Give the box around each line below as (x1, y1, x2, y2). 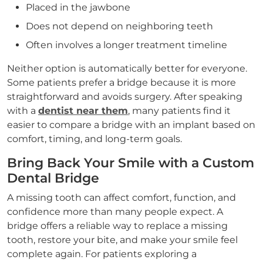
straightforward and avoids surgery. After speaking (7, 91, 242, 102)
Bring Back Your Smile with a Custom (7, 155, 254, 171)
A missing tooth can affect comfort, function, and (7, 192, 236, 203)
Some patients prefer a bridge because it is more (7, 77, 236, 88)
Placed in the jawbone (26, 2, 130, 13)
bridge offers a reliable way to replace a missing (7, 220, 228, 231)
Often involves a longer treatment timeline (26, 39, 227, 50)
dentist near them (38, 105, 128, 116)
